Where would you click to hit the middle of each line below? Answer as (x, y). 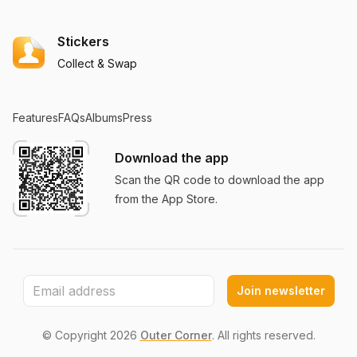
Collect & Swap (97, 63)
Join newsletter (280, 290)
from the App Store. (166, 199)
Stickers (83, 41)
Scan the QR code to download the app (220, 180)
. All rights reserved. (263, 335)
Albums (104, 118)
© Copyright (76, 335)
